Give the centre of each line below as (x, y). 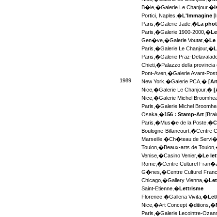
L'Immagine (197, 16)
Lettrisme (192, 189)
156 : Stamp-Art (184, 115)
